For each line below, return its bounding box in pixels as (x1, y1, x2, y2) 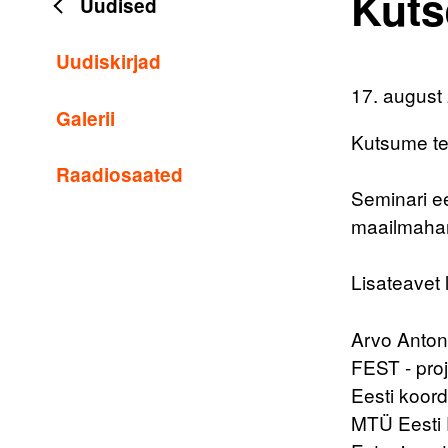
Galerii (56, 104, 116, 132)
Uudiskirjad (56, 48, 162, 76)
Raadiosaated (56, 161, 184, 189)
